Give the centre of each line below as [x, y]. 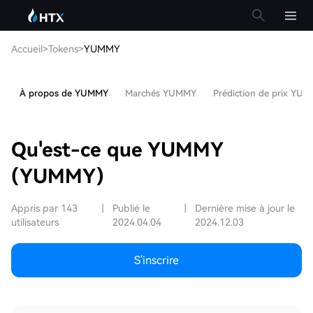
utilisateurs [35, 222]
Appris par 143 [44, 208]
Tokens [63, 49]
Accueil [27, 49]
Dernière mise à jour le [245, 208]
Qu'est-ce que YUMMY [117, 150]
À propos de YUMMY [64, 93]
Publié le [132, 208]
